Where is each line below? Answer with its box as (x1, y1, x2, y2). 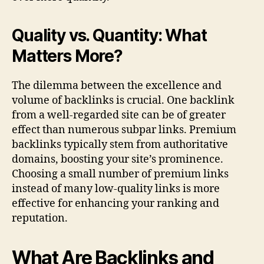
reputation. (12, 212, 68, 226)
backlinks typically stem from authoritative (12, 138, 228, 152)
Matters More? (12, 46, 123, 67)
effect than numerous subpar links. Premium (12, 123, 236, 137)
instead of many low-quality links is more (12, 182, 220, 196)
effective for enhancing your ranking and (12, 197, 219, 211)
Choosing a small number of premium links (12, 167, 229, 181)
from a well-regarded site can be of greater (12, 108, 226, 123)
